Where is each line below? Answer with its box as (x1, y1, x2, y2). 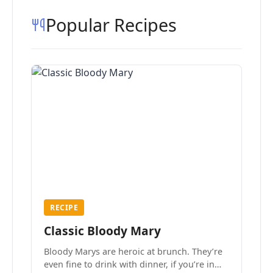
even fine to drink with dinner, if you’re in (44, 258, 214, 270)
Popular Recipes (46, 13, 177, 37)
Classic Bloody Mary (44, 222, 161, 239)
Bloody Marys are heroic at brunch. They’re (44, 246, 192, 257)
